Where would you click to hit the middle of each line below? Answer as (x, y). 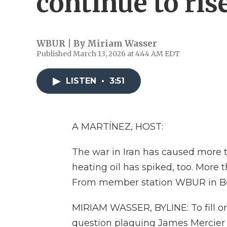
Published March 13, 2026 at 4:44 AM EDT (108, 54)
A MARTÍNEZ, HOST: (118, 127)
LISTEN (82, 81)
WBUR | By (62, 44)
